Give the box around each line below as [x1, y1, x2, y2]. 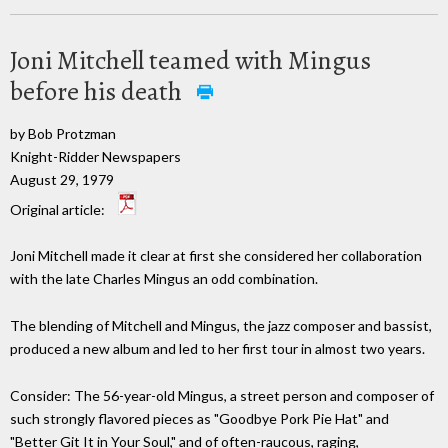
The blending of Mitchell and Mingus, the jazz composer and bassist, [10, 317, 432, 335]
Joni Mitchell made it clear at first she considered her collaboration [10, 247, 422, 265]
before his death [10, 73, 187, 109]
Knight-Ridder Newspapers [10, 147, 181, 165]
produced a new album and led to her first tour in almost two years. [10, 340, 425, 358]
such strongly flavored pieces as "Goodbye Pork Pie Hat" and [10, 409, 389, 427]
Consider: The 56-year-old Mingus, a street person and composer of [10, 386, 434, 404]
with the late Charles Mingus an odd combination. [10, 270, 318, 288]
